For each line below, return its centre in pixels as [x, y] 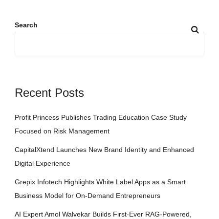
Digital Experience [43, 163]
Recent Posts [49, 92]
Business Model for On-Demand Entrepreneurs [88, 195]
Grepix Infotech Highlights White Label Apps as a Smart [100, 182]
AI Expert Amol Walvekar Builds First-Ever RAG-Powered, [103, 214]
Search [26, 25]
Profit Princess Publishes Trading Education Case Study [101, 117]
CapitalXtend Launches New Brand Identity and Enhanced [104, 149]
